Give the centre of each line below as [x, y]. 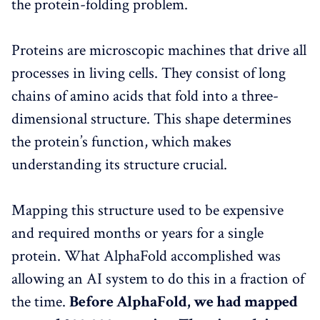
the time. [40, 301]
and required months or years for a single [137, 233]
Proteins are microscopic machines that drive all [159, 50]
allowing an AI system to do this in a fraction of [158, 279]
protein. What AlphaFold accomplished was [146, 256]
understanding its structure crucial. [119, 164]
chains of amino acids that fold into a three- [145, 96]
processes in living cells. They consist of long [149, 73]
